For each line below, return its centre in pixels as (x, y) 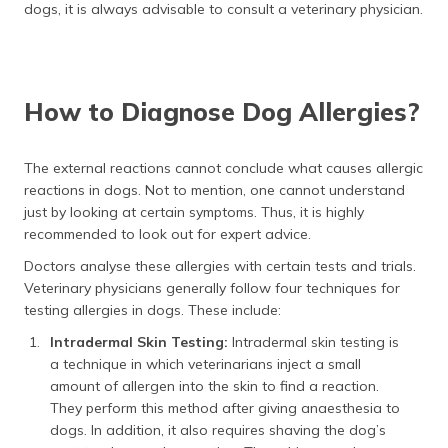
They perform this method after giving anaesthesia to (225, 408)
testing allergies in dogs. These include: (152, 310)
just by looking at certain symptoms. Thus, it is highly (194, 212)
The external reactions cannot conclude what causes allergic (223, 168)
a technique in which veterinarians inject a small (205, 364)
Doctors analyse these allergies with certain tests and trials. (220, 266)
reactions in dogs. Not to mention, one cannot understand (214, 190)
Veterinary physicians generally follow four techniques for (212, 288)
